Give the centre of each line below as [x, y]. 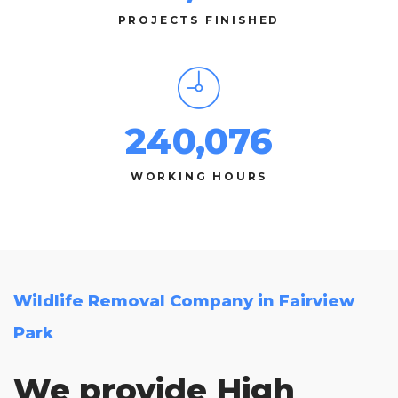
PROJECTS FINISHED [199, 20]
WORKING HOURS [199, 177]
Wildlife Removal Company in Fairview [184, 302]
